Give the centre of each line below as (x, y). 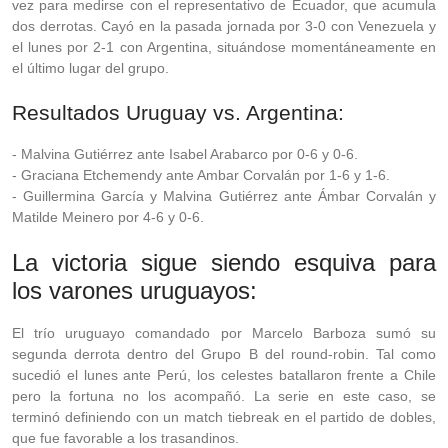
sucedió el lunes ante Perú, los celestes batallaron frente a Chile (224, 375)
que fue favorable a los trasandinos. (125, 438)
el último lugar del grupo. (90, 68)
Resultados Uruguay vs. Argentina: (178, 112)
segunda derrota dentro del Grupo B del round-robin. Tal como (224, 354)
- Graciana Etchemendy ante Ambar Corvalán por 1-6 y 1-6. (201, 175)
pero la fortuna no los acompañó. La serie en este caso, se (224, 396)
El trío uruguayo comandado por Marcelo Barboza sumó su (224, 333)
